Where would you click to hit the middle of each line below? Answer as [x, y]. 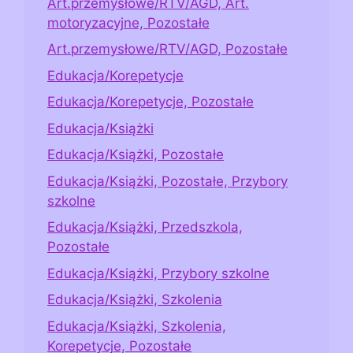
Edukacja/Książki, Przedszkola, [145, 227]
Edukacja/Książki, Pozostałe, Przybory [167, 181]
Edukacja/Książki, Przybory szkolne [158, 273]
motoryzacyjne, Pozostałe [128, 22]
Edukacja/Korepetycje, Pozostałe [150, 102]
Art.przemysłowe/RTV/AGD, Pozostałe [167, 49]
